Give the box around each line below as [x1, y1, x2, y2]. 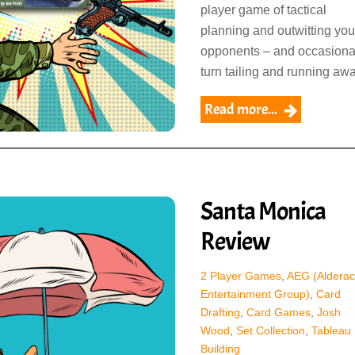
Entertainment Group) [200, 288, 310, 301]
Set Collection [235, 324, 305, 338]
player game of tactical [200, 2, 326, 17]
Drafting [200, 306, 240, 319]
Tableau [311, 324, 351, 338]
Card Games [246, 306, 311, 319]
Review [200, 225, 269, 258]
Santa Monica [200, 195, 326, 228]
